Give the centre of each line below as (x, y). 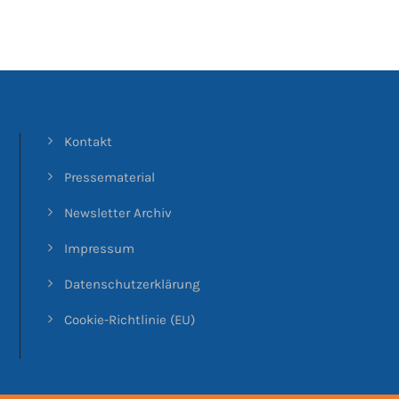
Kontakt (89, 142)
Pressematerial (110, 177)
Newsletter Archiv (118, 213)
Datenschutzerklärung (132, 284)
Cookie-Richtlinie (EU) (130, 320)
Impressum (100, 248)
